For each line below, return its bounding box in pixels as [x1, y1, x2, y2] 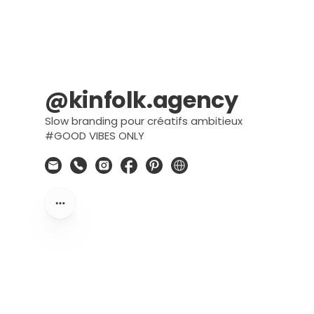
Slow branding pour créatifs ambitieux [45, 114, 243, 128]
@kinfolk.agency [45, 84, 238, 116]
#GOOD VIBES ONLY [45, 128, 144, 143]
